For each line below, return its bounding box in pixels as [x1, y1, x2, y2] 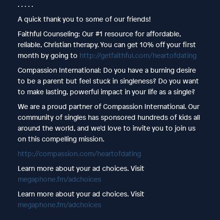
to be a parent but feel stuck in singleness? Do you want [17, 76, 199, 85]
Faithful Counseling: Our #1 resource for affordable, [17, 28, 181, 38]
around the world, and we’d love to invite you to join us [17, 123, 195, 133]
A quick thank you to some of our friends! [17, 14, 151, 24]
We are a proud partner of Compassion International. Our [17, 101, 199, 111]
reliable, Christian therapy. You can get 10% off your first [17, 39, 196, 49]
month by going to [17, 50, 80, 60]
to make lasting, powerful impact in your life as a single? [17, 86, 195, 96]
